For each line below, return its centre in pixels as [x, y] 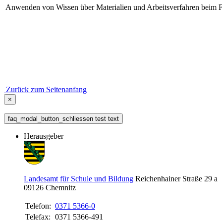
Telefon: [39, 206]
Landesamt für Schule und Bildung [79, 178]
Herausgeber [44, 136]
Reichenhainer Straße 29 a [176, 178]
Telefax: [39, 217]
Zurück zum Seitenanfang [46, 89]
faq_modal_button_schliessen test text [63, 118]
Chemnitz [61, 187]
